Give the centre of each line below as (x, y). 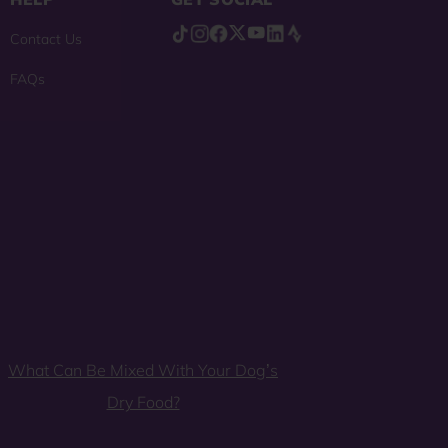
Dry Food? (143, 401)
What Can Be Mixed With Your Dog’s (143, 369)
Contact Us (45, 38)
